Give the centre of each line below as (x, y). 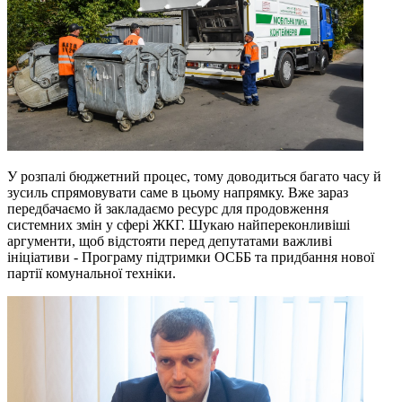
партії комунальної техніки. (92, 273)
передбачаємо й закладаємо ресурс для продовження (168, 208)
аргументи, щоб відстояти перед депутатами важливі (170, 240)
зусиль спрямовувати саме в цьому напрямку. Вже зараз (178, 192)
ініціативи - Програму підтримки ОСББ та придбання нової (191, 257)
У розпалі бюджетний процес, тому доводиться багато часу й (194, 176)
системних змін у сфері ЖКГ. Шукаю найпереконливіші (179, 224)
